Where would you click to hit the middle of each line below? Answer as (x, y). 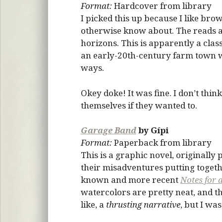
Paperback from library (162, 142)
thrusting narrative (143, 204)
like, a (93, 204)
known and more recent (130, 180)
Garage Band (108, 130)
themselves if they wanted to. (139, 105)
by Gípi (152, 130)
